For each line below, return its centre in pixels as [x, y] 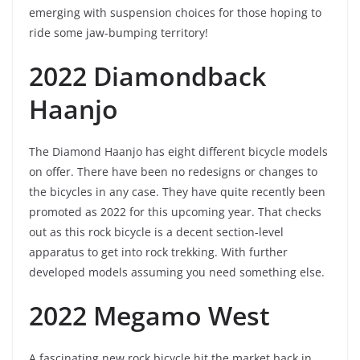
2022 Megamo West [149, 315]
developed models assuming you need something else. [177, 272]
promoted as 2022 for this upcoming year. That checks [175, 211]
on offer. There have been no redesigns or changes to [173, 171]
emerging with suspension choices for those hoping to [175, 12]
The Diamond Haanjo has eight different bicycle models [178, 151]
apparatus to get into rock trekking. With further [158, 252]
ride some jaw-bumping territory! [119, 32]
